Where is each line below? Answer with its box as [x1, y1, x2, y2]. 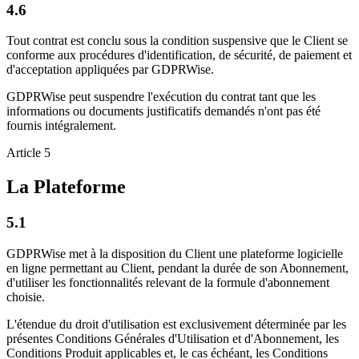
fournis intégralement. [6, 119, 116, 133]
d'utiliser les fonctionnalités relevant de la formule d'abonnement [6, 275, 329, 289]
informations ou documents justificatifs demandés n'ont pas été [6, 104, 321, 119]
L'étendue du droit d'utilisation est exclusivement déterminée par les [6, 317, 346, 331]
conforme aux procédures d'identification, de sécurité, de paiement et [6, 48, 352, 63]
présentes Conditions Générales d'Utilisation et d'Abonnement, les [6, 331, 339, 345]
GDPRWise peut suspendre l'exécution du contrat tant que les [6, 90, 316, 104]
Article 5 [6, 146, 50, 160]
